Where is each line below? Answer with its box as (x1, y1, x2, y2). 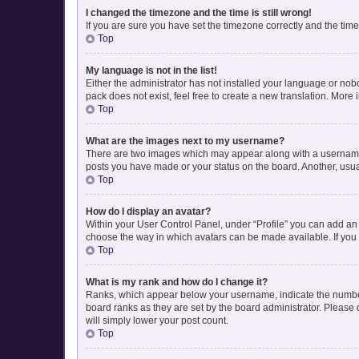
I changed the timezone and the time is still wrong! (86, 6, 312, 18)
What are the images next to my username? (86, 135, 284, 147)
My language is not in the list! (86, 64, 217, 76)
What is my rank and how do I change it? (86, 276, 268, 288)
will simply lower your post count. (86, 314, 228, 326)
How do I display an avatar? (86, 205, 211, 217)
